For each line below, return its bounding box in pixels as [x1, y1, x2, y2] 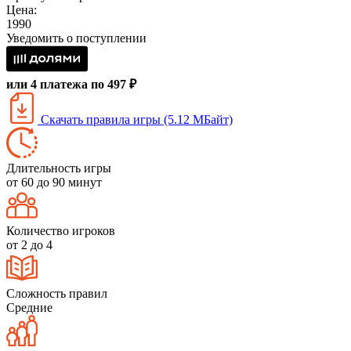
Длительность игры [6, 161, 111, 175]
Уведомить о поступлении [6, 31, 147, 45]
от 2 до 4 [6, 237, 52, 251]
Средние [6, 300, 52, 314]
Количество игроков [6, 223, 115, 237]
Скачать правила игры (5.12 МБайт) [38, 112, 233, 126]
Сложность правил [6, 286, 107, 300]
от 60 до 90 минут [6, 175, 102, 189]
